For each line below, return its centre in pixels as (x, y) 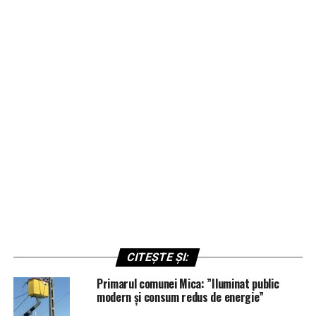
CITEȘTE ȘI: (158, 257)
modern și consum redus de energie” (180, 297)
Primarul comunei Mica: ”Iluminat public (188, 283)
